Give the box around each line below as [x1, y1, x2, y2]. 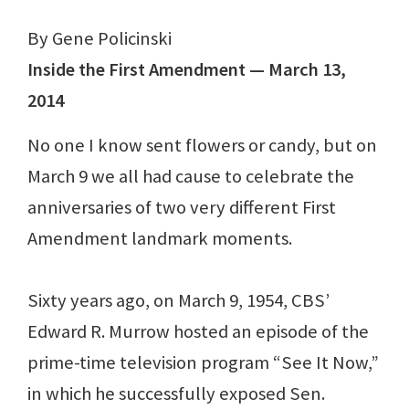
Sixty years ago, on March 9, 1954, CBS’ [27, 288, 330, 313]
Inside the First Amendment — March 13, [27, 58, 346, 82]
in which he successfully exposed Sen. [27, 382, 325, 406]
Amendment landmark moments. [27, 226, 292, 251]
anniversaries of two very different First [27, 195, 336, 220]
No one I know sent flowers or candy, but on [27, 133, 377, 158]
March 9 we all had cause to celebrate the [27, 164, 354, 189]
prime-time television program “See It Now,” [27, 351, 379, 375]
